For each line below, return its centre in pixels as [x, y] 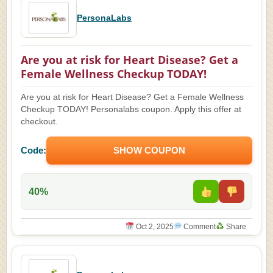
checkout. [39, 122]
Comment [199, 227]
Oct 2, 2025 [154, 227]
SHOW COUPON [149, 150]
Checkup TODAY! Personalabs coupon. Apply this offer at [131, 109]
